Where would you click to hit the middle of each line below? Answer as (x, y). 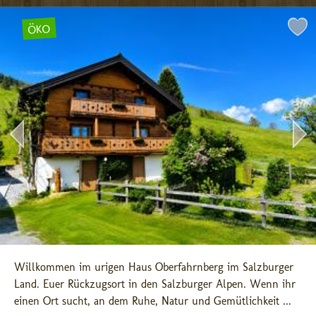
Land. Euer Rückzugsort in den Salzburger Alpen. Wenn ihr (155, 284)
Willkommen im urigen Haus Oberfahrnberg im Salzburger (154, 267)
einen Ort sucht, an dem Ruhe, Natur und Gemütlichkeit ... (153, 301)
